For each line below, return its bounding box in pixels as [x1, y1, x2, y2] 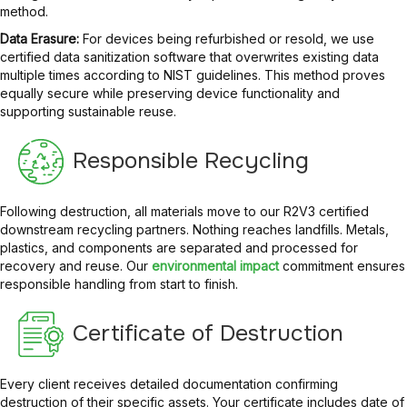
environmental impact [152, 257, 279, 273]
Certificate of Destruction [73, 319, 343, 349]
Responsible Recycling [73, 146, 309, 176]
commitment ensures [283, 257, 405, 273]
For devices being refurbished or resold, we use [79, 30, 374, 46]
